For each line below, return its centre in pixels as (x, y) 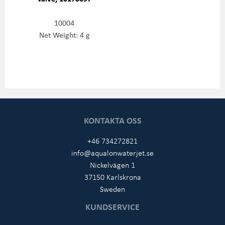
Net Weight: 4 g (64, 35)
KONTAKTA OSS (113, 120)
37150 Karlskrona (113, 177)
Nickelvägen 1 (113, 165)
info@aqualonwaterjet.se (113, 153)
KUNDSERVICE (113, 207)
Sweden (113, 189)
